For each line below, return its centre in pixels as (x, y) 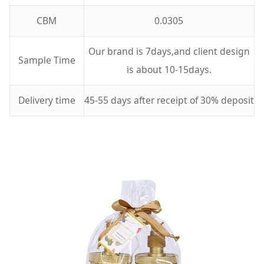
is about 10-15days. (169, 70)
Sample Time (47, 60)
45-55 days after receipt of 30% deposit (169, 100)
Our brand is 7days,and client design (169, 52)
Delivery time (47, 100)
